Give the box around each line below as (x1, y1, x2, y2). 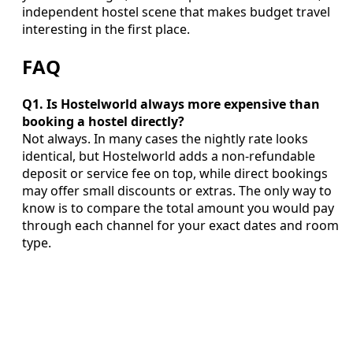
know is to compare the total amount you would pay (22, 199, 334, 217)
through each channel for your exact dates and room (22, 217, 339, 235)
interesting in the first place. (22, 20, 190, 39)
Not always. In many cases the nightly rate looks (22, 130, 308, 148)
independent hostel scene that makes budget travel (22, 3, 330, 21)
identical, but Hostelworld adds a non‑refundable (22, 147, 315, 165)
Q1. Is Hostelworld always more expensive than (22, 95, 320, 113)
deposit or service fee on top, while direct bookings (22, 165, 328, 183)
